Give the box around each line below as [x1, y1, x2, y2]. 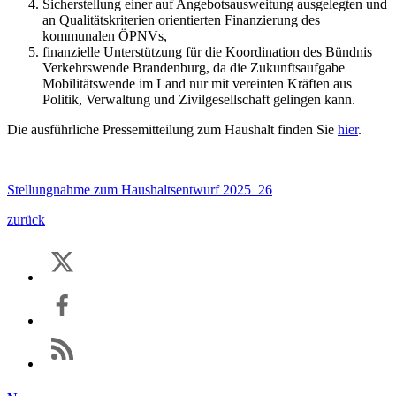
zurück [7, 211, 45, 227]
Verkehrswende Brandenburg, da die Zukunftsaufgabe [42, 59, 345, 75]
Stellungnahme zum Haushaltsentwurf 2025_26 [7, 181, 272, 197]
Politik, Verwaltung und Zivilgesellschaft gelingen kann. [42, 91, 355, 107]
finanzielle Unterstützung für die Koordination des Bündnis [42, 43, 372, 59]
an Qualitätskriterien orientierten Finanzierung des [42, 11, 320, 27]
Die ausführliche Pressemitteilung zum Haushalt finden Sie [7, 121, 338, 137]
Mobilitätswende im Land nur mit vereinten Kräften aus [42, 75, 352, 91]
